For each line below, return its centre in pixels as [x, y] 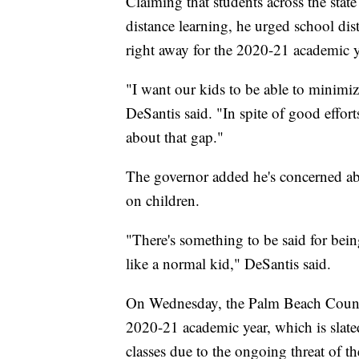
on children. [163, 200]
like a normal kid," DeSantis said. [228, 263]
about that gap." [175, 136]
